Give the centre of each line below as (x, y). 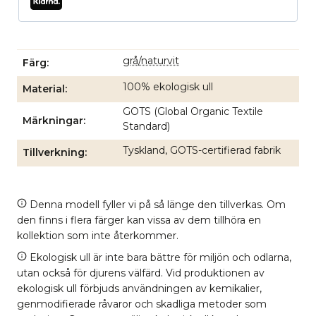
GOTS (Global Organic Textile (193, 112)
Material (44, 89)
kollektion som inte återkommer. (98, 235)
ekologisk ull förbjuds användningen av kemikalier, (139, 288)
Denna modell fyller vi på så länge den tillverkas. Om (156, 204)
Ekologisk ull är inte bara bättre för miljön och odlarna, (159, 257)
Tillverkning (54, 153)
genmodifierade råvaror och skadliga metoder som (142, 304)
